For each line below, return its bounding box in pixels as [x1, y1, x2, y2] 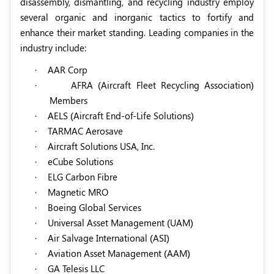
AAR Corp [48, 64, 87, 76]
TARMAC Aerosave [48, 125, 123, 138]
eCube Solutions [48, 155, 113, 168]
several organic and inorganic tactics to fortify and [20, 11, 254, 24]
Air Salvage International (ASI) [48, 232, 169, 245]
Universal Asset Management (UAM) [48, 217, 193, 229]
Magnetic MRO [48, 186, 108, 199]
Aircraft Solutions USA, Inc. [48, 140, 155, 153]
